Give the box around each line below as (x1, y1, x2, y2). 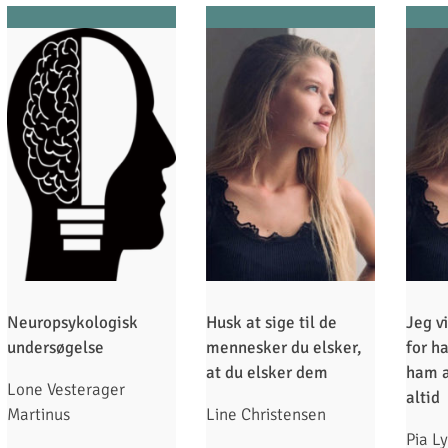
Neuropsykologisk (7, 312, 138, 334)
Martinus (7, 404, 70, 426)
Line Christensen (206, 404, 327, 426)
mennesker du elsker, (206, 337, 363, 359)
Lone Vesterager (7, 379, 125, 401)
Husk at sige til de (206, 312, 338, 334)
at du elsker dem (206, 362, 329, 384)
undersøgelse (7, 337, 108, 359)
